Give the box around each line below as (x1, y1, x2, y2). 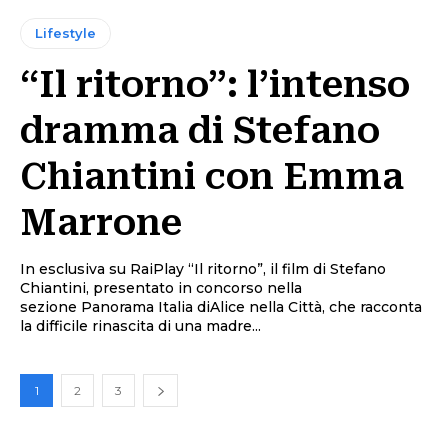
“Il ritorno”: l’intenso (20, 64, 410, 107)
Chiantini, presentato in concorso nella (20, 279, 302, 298)
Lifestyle (35, 25, 96, 42)
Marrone (20, 202, 182, 245)
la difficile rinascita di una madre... (20, 317, 261, 336)
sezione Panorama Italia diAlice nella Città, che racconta (20, 298, 422, 317)
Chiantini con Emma (20, 156, 404, 199)
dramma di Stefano (20, 110, 380, 153)
